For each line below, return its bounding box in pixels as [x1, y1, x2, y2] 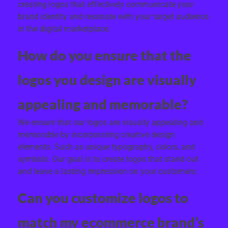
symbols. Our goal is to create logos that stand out [18, 154, 198, 164]
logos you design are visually [18, 71, 196, 88]
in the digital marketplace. [18, 23, 110, 34]
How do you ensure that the [18, 46, 191, 64]
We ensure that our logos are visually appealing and [18, 117, 203, 127]
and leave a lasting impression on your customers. [18, 166, 198, 176]
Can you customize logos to [18, 189, 188, 206]
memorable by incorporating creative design [18, 129, 175, 139]
